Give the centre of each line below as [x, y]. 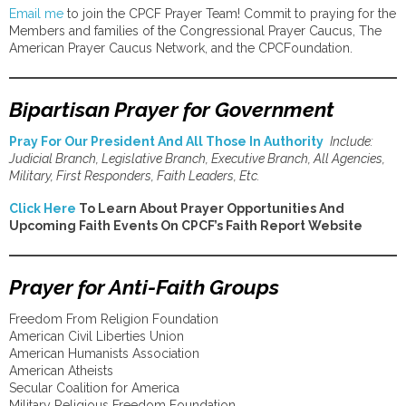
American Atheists [61, 371]
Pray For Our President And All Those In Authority [168, 141]
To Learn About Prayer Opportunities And [210, 208]
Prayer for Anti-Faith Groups [144, 287]
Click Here [43, 208]
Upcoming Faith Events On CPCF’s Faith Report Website [186, 226]
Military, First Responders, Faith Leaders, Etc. [135, 176]
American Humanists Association [104, 353]
